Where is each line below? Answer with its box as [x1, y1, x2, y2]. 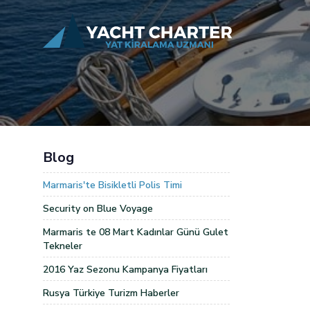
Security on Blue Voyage [43, 202, 153, 215]
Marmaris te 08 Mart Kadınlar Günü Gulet [43, 226, 228, 239]
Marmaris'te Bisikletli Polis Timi [43, 179, 182, 192]
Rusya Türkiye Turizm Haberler [43, 286, 179, 300]
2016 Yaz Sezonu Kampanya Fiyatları [43, 263, 208, 276]
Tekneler [43, 239, 82, 253]
